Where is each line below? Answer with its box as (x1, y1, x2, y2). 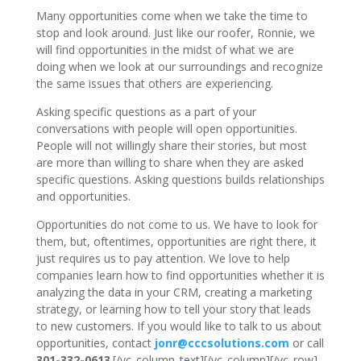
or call (288, 334, 324, 351)
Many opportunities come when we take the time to (35, 7, 308, 23)
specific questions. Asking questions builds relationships (35, 171, 325, 187)
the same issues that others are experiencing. (35, 75, 273, 91)
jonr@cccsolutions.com (154, 334, 289, 351)
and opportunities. (35, 188, 131, 204)
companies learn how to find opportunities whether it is (35, 267, 325, 283)
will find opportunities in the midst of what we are (35, 41, 294, 57)
